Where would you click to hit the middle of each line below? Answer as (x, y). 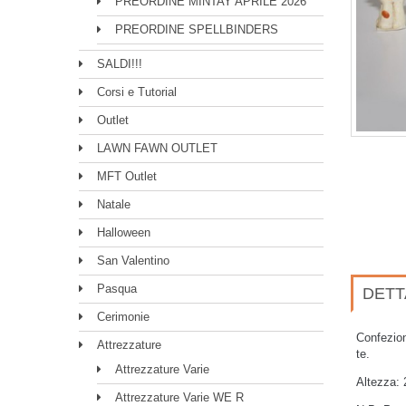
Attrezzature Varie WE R (179, 397)
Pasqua (117, 289)
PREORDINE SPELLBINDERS (197, 29)
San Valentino (133, 261)
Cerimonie (123, 317)
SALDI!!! (120, 64)
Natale (114, 204)
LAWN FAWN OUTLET (157, 148)
